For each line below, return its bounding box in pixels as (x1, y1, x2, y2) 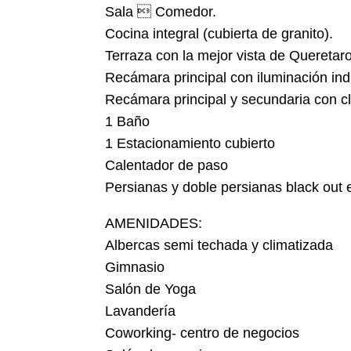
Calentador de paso (105, 157, 229, 174)
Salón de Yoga (105, 281, 197, 298)
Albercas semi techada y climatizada (105, 237, 334, 254)
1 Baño (105, 114, 150, 130)
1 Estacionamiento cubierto (105, 136, 276, 152)
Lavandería (105, 303, 176, 320)
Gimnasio (105, 259, 165, 276)
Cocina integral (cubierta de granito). (105, 26, 334, 42)
